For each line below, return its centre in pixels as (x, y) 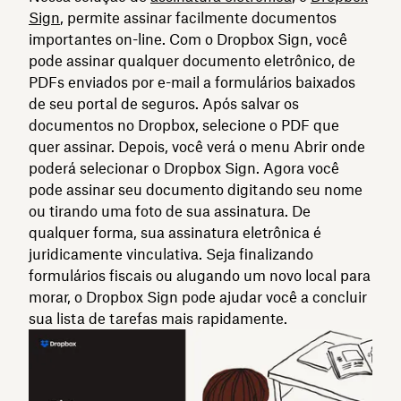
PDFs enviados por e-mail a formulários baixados (192, 82)
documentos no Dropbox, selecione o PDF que (184, 125)
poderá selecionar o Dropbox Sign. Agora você (184, 168)
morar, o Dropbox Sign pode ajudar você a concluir (198, 297)
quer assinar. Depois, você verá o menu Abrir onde (197, 146)
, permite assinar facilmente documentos (198, 17)
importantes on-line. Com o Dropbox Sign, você (188, 39)
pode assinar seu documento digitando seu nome (196, 189)
